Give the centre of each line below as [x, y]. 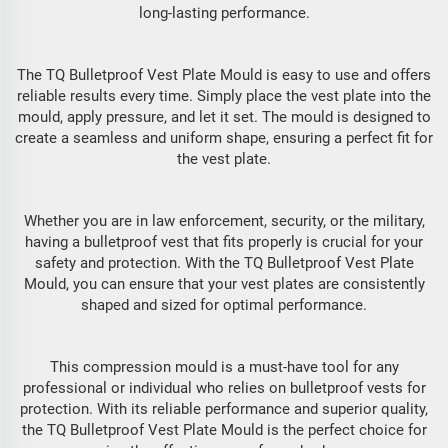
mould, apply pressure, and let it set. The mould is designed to [224, 117]
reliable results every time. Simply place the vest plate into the [224, 96]
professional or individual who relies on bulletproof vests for [224, 388]
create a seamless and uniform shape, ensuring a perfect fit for [224, 138]
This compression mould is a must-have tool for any [224, 367]
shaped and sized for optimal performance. [224, 305]
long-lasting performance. [224, 13]
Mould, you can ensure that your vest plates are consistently [224, 284]
